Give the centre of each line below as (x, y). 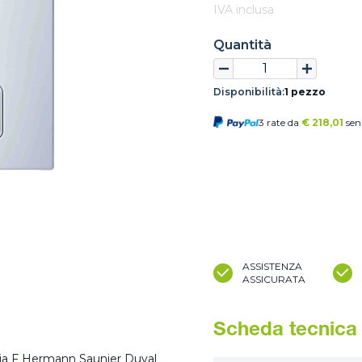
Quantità (242, 45)
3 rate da (280, 122)
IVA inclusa (244, 10)
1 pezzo (305, 92)
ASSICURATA (274, 279)
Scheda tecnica (285, 331)
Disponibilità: (249, 92)
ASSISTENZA (272, 266)
